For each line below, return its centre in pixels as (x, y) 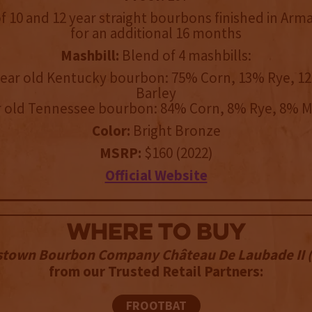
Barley (156, 93)
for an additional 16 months (156, 33)
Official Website (156, 175)
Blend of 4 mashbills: (187, 56)
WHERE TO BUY (156, 234)
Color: (111, 131)
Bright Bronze (175, 131)
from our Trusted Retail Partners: (156, 272)
